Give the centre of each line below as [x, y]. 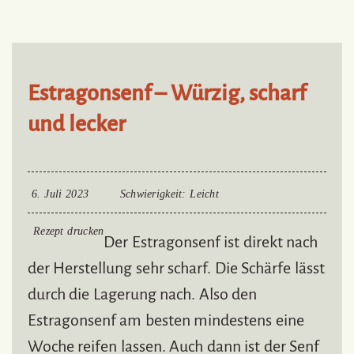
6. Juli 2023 [60, 194]
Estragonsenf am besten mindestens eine [166, 320]
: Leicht [201, 194]
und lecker [77, 124]
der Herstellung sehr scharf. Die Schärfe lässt [176, 268]
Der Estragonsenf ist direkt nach [211, 242]
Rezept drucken [69, 232]
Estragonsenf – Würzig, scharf [167, 94]
